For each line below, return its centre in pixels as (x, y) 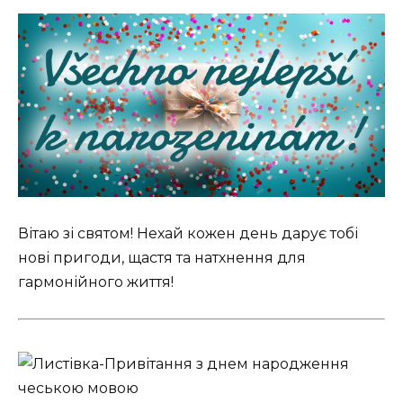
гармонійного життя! (96, 282)
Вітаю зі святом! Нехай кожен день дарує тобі (188, 233)
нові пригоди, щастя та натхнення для (162, 257)
